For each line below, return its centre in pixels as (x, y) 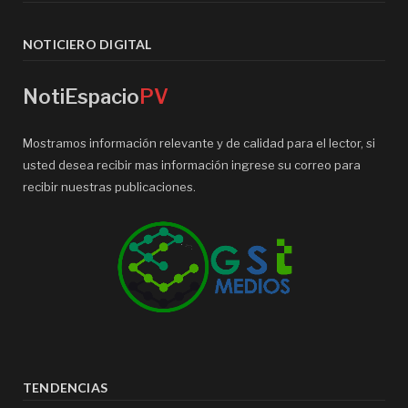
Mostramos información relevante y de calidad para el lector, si (199, 143)
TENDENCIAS (66, 387)
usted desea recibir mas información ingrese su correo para (192, 164)
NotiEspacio (81, 96)
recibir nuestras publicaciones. (109, 186)
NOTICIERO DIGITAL (87, 44)
